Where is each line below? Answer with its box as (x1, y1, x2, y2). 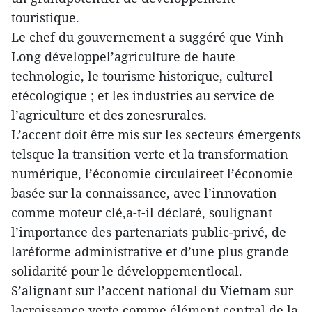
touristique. (11, 9, 79, 26)
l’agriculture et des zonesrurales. (11, 107, 207, 123)
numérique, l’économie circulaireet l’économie (11, 165, 293, 182)
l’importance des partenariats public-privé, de (11, 224, 286, 240)
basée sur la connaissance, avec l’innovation (11, 185, 277, 201)
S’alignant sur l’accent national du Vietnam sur (11, 282, 293, 299)
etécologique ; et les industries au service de (11, 87, 274, 104)
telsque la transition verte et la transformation (11, 146, 288, 162)
